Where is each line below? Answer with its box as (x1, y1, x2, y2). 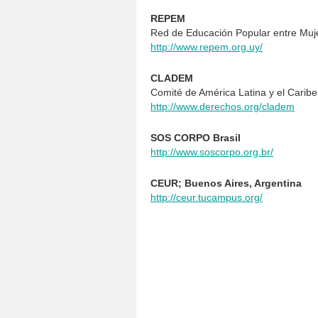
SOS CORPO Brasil (150, 132, 241, 143)
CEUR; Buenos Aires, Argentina (150, 177, 302, 189)
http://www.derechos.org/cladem (150, 101, 295, 112)
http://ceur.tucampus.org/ (150, 192, 263, 203)
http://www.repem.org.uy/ (150, 41, 263, 53)
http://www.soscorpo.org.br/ (150, 146, 273, 158)
